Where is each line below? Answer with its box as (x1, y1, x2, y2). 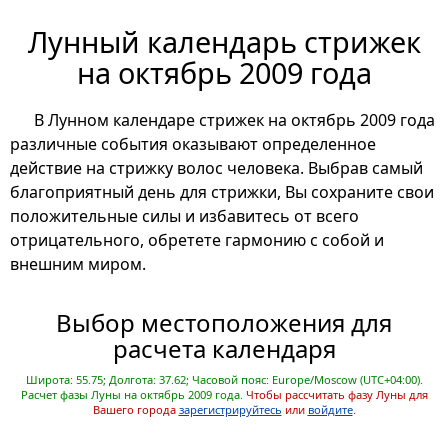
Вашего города (92, 402, 179, 418)
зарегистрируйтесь (178, 402, 282, 418)
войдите (307, 402, 353, 418)
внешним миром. (10, 253, 146, 276)
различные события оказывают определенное (10, 133, 376, 156)
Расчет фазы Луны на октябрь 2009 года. (20, 387, 243, 403)
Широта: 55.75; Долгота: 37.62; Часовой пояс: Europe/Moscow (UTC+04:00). (25, 372, 423, 388)
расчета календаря (112, 332, 336, 366)
